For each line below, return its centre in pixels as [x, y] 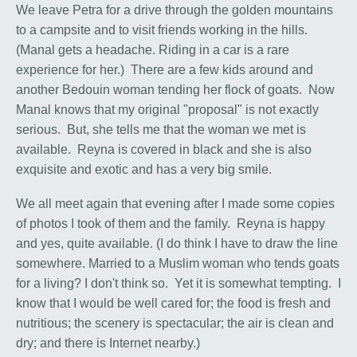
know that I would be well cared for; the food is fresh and [173, 304]
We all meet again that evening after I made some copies [175, 204]
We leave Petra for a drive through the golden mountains [175, 10]
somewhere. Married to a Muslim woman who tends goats [178, 264]
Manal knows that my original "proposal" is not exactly [167, 110]
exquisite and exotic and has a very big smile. [144, 170]
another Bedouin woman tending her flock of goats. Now [175, 90]
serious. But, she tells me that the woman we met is [161, 130]
